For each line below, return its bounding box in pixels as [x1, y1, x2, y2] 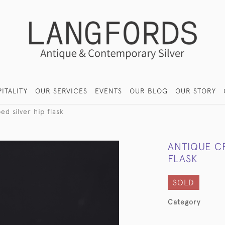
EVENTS [95, 87, 123, 95]
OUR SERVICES [35, 87, 88, 95]
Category [168, 198, 200, 206]
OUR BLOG [130, 87, 168, 95]
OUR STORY [175, 87, 216, 95]
